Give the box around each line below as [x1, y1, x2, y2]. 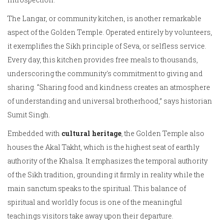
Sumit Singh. [7, 110, 50, 120]
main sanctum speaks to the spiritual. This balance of [7, 184, 186, 193]
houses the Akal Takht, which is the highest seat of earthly [7, 142, 199, 152]
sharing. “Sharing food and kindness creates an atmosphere [7, 82, 210, 92]
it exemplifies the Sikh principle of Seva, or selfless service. [7, 41, 206, 51]
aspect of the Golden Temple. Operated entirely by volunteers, [7, 27, 212, 37]
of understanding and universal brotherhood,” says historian [7, 96, 212, 106]
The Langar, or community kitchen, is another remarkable [7, 14, 201, 24]
